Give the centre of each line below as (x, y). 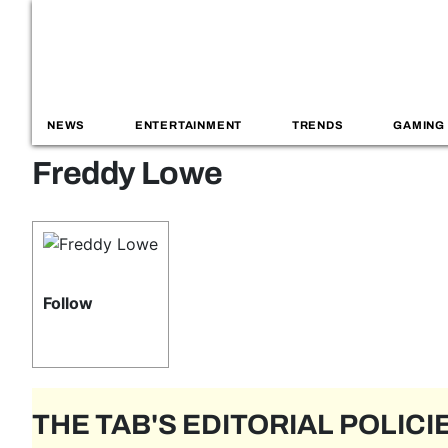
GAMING (419, 125)
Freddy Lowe (127, 173)
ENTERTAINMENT (188, 125)
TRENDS (317, 125)
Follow (68, 303)
